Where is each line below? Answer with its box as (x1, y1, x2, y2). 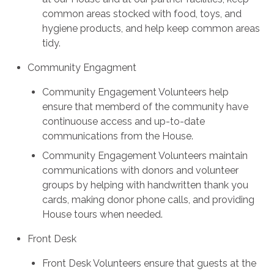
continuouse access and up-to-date (42, 116, 206, 128)
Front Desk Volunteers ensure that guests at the (42, 257, 257, 270)
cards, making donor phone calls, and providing (42, 194, 255, 206)
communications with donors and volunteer (42, 165, 239, 177)
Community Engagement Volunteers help (42, 86, 229, 98)
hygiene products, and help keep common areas (42, 23, 261, 35)
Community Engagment (28, 62, 137, 74)
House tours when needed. (42, 209, 163, 221)
